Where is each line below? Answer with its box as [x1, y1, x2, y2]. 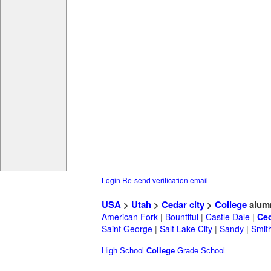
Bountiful [165, 211, 198, 223]
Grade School [177, 246, 225, 256]
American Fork [102, 211, 158, 223]
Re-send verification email [122, 175, 208, 186]
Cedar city [162, 198, 204, 212]
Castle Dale [206, 211, 250, 223]
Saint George [102, 223, 152, 235]
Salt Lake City [160, 223, 212, 235]
